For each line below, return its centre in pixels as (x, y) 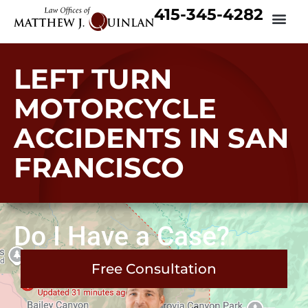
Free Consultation (154, 268)
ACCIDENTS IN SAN (151, 137)
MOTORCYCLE (115, 108)
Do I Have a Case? (122, 236)
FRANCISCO (99, 167)
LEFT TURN (93, 78)
